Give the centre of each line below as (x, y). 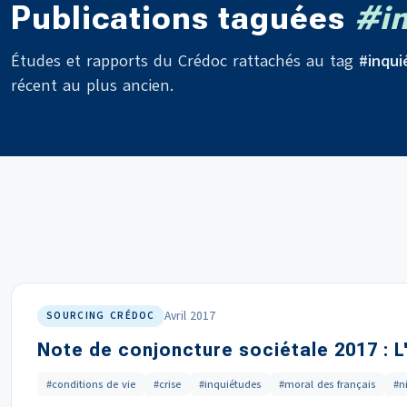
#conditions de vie (91, 384)
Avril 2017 (189, 316)
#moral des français (327, 384)
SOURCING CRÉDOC (101, 316)
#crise (167, 384)
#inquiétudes (230, 384)
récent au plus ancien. (92, 85)
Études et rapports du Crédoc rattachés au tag (185, 61)
